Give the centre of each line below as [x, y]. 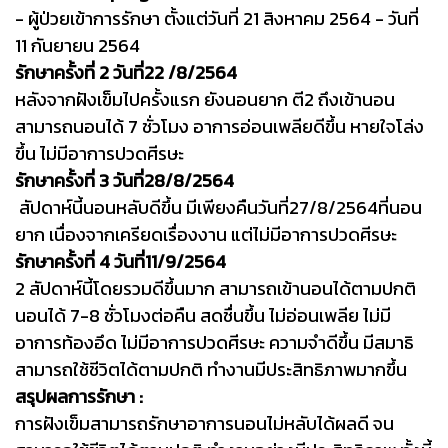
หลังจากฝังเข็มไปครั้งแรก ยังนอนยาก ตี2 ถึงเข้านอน [205, 99]
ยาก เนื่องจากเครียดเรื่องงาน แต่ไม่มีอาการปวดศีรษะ [206, 234]
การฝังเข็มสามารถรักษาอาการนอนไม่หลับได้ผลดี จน [204, 423]
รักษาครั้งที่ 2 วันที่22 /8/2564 [128, 72]
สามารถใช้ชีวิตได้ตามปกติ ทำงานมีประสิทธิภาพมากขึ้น [211, 369]
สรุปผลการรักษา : [79, 396]
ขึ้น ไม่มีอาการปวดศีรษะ [99, 153]
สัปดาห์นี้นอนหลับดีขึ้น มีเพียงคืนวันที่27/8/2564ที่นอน [218, 207]
